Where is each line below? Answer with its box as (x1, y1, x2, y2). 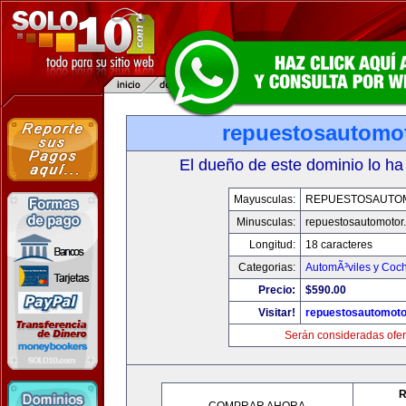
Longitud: (248, 238, 295, 251)
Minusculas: (236, 216, 295, 228)
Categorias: (237, 261, 295, 274)
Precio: (257, 284, 295, 296)
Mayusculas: (233, 193, 295, 206)
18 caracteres (304, 238, 372, 251)
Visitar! (257, 306, 295, 319)
